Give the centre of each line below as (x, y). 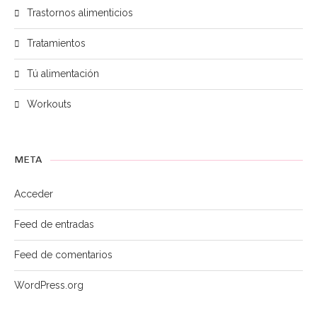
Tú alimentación (63, 74)
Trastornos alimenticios (80, 13)
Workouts (49, 104)
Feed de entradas (54, 224)
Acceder (34, 194)
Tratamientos (56, 43)
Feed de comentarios (63, 255)
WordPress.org (49, 285)
